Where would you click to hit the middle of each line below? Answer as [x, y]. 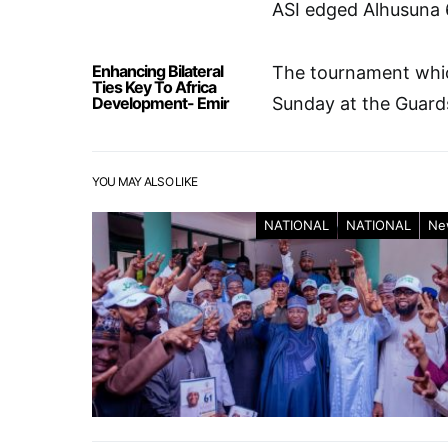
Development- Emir [160, 103]
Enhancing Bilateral [157, 71]
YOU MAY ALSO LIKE [145, 181]
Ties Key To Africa [154, 87]
